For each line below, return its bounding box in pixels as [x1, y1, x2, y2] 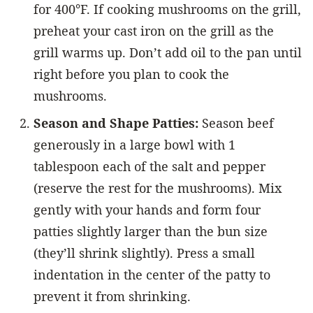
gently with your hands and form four [34, 201, 261, 218]
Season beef [198, 114, 274, 131]
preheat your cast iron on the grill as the [34, 22, 274, 39]
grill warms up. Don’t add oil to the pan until [34, 43, 302, 61]
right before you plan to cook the [34, 65, 229, 82]
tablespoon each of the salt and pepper [34, 157, 265, 175]
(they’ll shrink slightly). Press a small [34, 244, 255, 261]
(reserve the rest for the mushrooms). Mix [34, 179, 282, 196]
